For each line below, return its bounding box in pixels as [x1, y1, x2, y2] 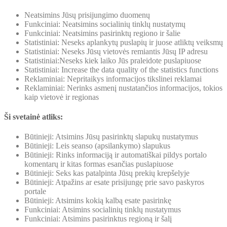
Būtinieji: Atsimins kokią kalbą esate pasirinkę [24, 196, 171, 205]
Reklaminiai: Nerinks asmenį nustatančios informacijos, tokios [24, 83, 222, 92]
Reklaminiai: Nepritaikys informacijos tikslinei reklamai [24, 74, 202, 83]
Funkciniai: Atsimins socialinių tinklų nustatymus [24, 205, 181, 214]
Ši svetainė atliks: [4, 112, 63, 121]
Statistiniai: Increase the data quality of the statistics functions [24, 65, 218, 74]
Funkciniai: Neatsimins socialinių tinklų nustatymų [24, 19, 185, 28]
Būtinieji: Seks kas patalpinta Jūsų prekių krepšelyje [24, 169, 190, 178]
